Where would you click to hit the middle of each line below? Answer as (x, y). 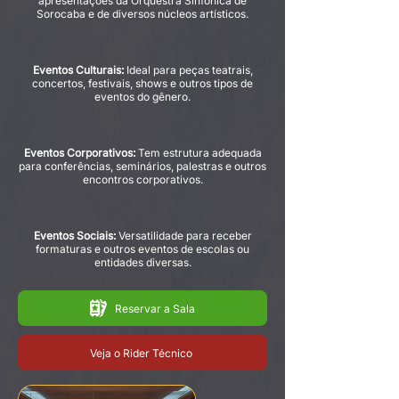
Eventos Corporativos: (79, 153)
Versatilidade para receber (183, 236)
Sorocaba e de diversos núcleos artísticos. (142, 14)
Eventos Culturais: (78, 70)
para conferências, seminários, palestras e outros (142, 166)
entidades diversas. (142, 262)
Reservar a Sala (155, 308)
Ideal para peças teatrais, (188, 70)
